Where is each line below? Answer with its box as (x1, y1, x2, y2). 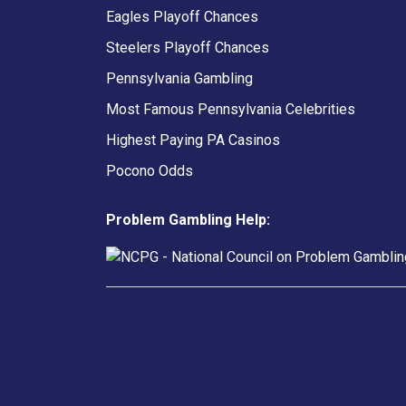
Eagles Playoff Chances (106, 7, 258, 25)
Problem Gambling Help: (106, 210, 270, 228)
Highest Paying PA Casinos (106, 130, 280, 149)
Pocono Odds (106, 161, 193, 179)
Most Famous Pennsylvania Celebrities (106, 100, 355, 118)
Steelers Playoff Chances (106, 38, 269, 56)
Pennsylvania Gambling (106, 69, 253, 87)
